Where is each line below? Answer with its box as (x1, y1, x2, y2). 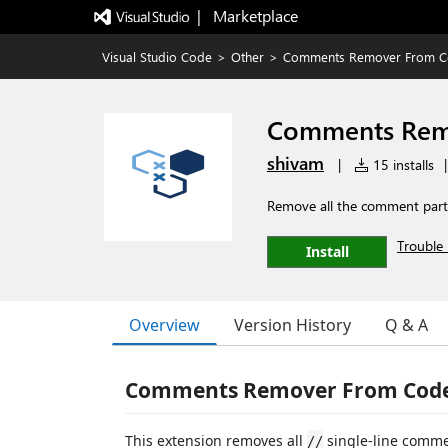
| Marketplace (196, 5, 298, 26)
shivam (267, 151, 324, 175)
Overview (129, 313, 200, 336)
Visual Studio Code (102, 48, 212, 65)
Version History (234, 314, 351, 336)
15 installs (369, 155, 434, 174)
